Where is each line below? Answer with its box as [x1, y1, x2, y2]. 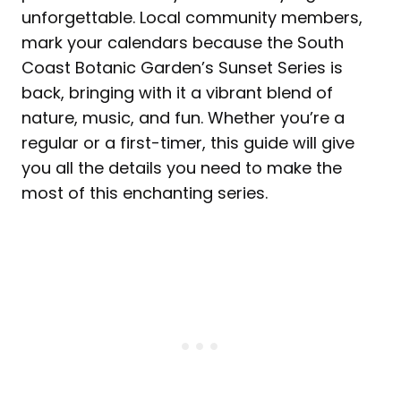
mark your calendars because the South [21, 31, 344, 55]
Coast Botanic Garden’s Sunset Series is [21, 56, 343, 80]
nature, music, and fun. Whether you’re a [21, 107, 345, 130]
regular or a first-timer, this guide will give [21, 132, 354, 155]
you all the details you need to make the [21, 157, 342, 180]
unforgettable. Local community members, [21, 6, 363, 30]
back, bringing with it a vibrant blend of [21, 81, 333, 105]
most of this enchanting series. [21, 182, 268, 205]
